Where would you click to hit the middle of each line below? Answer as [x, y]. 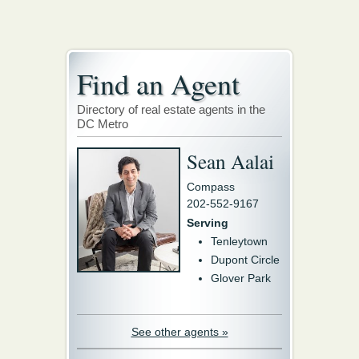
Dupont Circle [245, 260]
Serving [208, 223]
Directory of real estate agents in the [171, 109]
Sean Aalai [230, 161]
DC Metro [103, 124]
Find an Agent [158, 83]
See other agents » [179, 332]
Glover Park [241, 278]
